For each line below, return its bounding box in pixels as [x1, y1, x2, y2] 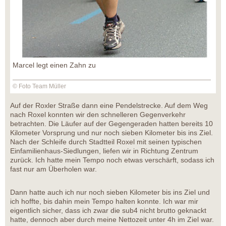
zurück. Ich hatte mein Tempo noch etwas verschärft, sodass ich [10, 156, 214, 164]
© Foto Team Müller [13, 83, 66, 90]
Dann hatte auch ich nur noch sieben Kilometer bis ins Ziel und [10, 188, 210, 197]
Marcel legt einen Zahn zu [13, 61, 96, 70]
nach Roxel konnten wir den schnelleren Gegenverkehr [10, 110, 186, 119]
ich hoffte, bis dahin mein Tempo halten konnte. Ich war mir [10, 197, 198, 206]
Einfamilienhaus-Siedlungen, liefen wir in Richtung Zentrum [10, 147, 198, 155]
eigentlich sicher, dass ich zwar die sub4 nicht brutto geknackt [10, 206, 206, 215]
